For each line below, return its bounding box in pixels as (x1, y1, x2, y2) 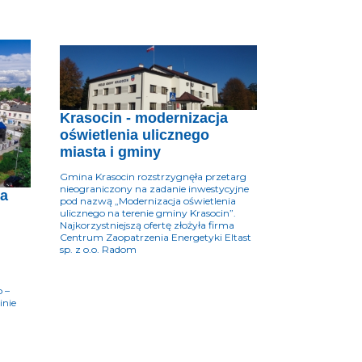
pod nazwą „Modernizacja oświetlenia (60, 194, 236, 207)
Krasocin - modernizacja (60, 109, 228, 126)
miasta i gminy (60, 143, 161, 160)
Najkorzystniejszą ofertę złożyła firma (60, 218, 234, 231)
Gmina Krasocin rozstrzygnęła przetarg (60, 170, 246, 183)
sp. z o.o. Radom (60, 242, 137, 255)
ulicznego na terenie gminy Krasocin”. (60, 206, 236, 219)
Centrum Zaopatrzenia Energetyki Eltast (60, 230, 251, 243)
